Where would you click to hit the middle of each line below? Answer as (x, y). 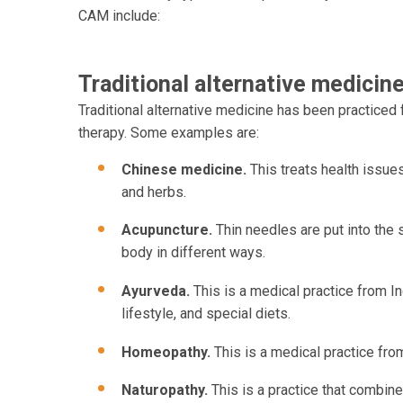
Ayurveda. (156, 291)
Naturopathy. (166, 390)
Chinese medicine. (184, 169)
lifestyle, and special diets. (206, 313)
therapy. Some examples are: (169, 132)
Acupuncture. (169, 230)
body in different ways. (193, 253)
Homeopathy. (168, 352)
